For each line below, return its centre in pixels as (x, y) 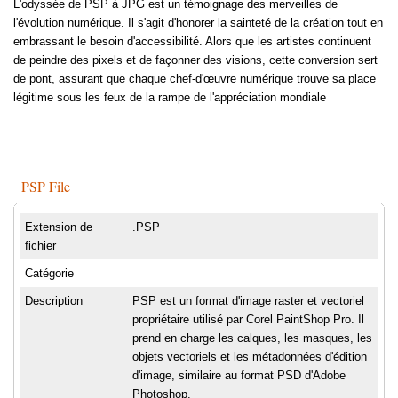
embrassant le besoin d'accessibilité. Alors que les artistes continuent (192, 42)
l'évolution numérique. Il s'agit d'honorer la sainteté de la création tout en (198, 23)
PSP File (46, 187)
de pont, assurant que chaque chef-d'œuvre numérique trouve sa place (195, 79)
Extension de (59, 227)
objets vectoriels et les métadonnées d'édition (250, 357)
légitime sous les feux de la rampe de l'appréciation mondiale (170, 98)
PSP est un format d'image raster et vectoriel (248, 301)
